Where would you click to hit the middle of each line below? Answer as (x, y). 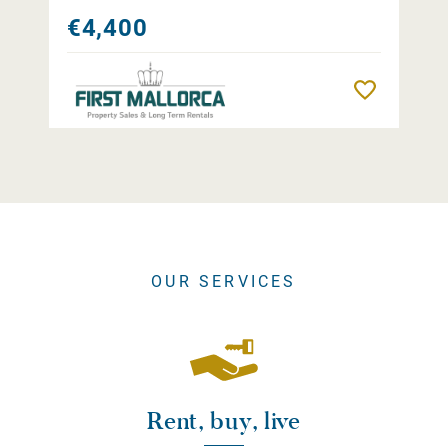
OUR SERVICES (224, 282)
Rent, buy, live (224, 421)
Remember (414, 90)
